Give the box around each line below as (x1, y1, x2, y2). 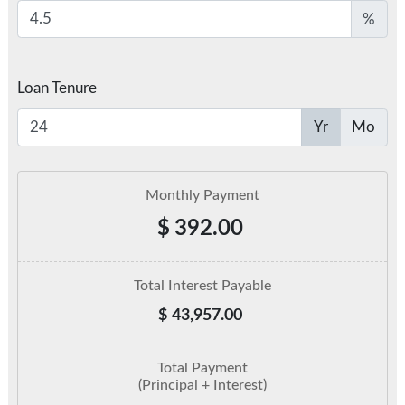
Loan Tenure (16, 80, 97, 97)
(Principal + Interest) (138, 377, 267, 392)
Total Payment (157, 360, 248, 375)
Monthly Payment (146, 187, 259, 202)
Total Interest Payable (134, 278, 271, 294)
